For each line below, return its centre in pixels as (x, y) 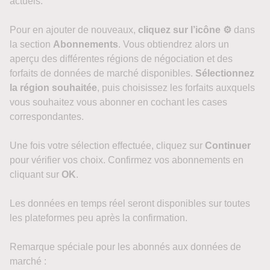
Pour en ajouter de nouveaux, (74, 30)
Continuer (228, 146)
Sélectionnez (225, 73)
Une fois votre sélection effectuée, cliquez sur (107, 146)
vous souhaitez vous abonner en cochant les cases (118, 102)
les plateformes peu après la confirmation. (99, 218)
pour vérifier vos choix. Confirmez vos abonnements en (127, 160)
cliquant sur (36, 174)
